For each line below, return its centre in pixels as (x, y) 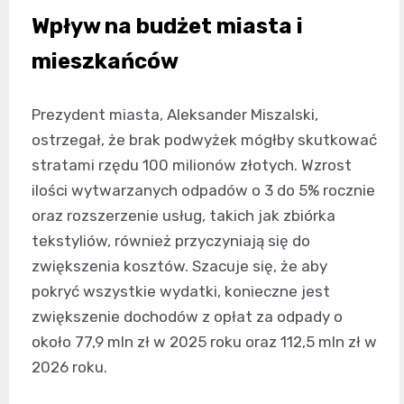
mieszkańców (105, 61)
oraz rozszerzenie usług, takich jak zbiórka (184, 215)
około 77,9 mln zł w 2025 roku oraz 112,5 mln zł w (204, 341)
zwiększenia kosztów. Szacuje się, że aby (179, 266)
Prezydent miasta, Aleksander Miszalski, (175, 114)
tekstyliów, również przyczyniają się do (171, 240)
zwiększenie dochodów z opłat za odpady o (187, 316)
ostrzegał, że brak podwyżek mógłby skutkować (204, 139)
